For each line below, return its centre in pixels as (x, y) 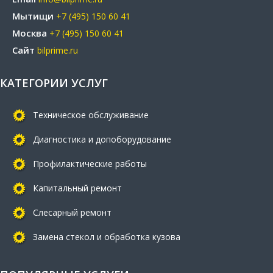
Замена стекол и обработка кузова (107, 237)
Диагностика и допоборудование (102, 140)
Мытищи (33, 16)
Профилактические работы (90, 164)
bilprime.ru (58, 51)
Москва (30, 33)
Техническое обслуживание (91, 115)
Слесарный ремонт (72, 213)
